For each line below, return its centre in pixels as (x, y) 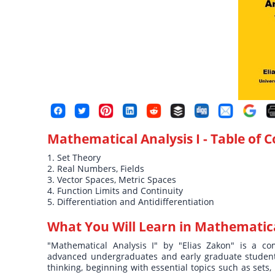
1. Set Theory (74, 158)
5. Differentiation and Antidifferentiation (131, 202)
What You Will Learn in (121, 227)
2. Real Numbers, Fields (96, 169)
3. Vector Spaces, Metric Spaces (112, 180)
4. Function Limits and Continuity (115, 191)
